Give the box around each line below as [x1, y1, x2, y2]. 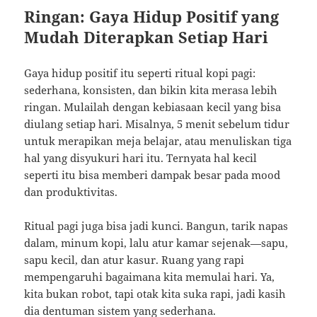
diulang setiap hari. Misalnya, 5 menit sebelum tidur [24, 117, 290, 132]
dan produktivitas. [24, 185, 118, 200]
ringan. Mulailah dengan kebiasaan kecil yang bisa [24, 100, 282, 115]
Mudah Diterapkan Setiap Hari [24, 26, 269, 48]
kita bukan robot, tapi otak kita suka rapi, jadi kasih [24, 287, 287, 301]
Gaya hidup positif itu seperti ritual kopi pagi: [24, 66, 256, 81]
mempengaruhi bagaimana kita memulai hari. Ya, [24, 270, 275, 284]
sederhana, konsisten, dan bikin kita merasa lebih [24, 83, 278, 98]
